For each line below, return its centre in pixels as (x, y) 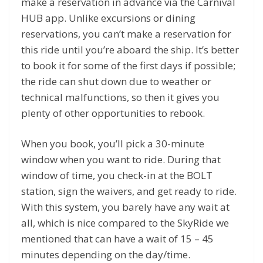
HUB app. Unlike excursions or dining (108, 18)
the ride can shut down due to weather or (116, 81)
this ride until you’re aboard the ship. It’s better (130, 49)
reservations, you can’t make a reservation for (126, 33)
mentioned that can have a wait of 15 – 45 (117, 239)
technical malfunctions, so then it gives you (120, 97)
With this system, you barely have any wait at (125, 207)
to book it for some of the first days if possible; (128, 65)
